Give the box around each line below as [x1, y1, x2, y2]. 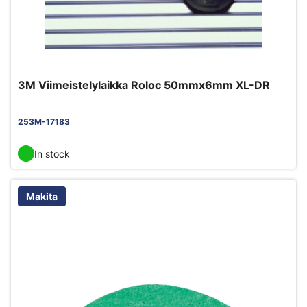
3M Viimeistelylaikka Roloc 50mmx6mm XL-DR [18, 78, 270, 92]
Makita [26, 191, 58, 202]
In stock [34, 147, 70, 160]
